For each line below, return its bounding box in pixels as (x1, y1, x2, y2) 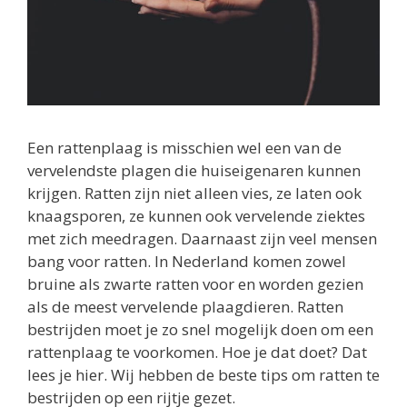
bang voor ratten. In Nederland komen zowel (27, 250, 346, 272)
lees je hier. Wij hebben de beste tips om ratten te (27, 363, 380, 385)
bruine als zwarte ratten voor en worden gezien (27, 273, 363, 294)
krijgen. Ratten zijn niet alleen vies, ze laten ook (27, 182, 362, 203)
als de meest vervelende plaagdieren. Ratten (27, 295, 343, 317)
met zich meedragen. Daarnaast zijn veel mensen (27, 227, 377, 249)
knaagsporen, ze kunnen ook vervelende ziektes (27, 204, 365, 226)
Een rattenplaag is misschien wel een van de (27, 136, 342, 158)
